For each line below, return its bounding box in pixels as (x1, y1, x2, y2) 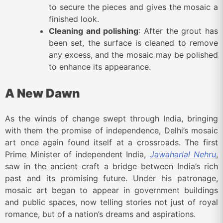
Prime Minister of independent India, (5, 149, 150, 159)
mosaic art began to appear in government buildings (5, 185, 218, 195)
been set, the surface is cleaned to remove (49, 37, 218, 48)
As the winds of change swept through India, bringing (5, 113, 218, 123)
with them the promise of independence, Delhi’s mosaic (5, 125, 218, 135)
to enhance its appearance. (49, 61, 151, 72)
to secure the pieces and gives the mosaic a (49, 1, 218, 12)
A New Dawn (5, 86, 80, 101)
